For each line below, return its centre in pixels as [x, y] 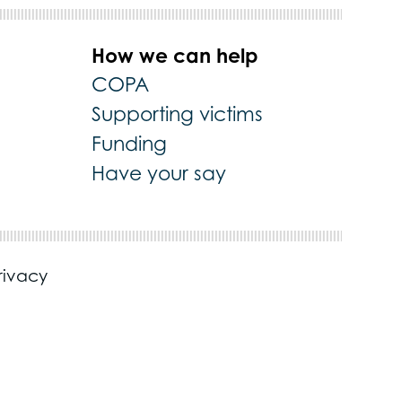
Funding [130, 144]
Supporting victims [178, 114]
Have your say [159, 174]
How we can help [175, 56]
